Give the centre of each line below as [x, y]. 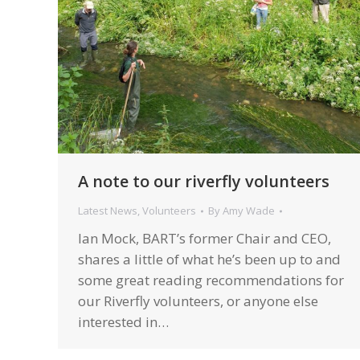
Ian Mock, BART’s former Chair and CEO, [205, 239]
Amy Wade [249, 211]
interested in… [123, 322]
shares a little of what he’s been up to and [209, 260]
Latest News [108, 211]
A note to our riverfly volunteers [204, 182]
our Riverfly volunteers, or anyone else [198, 301]
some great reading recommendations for [211, 280]
